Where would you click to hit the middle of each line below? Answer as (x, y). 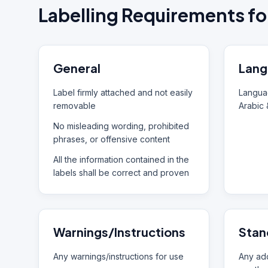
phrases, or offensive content (112, 139)
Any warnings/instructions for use (118, 256)
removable (74, 106)
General (77, 68)
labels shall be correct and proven (121, 173)
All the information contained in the (121, 159)
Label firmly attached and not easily (123, 92)
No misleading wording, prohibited (121, 126)
